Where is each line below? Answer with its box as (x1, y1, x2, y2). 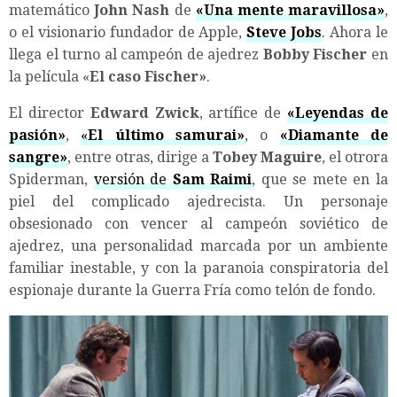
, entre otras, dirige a (67, 148, 213, 166)
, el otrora (322, 148, 388, 166)
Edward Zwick (90, 104, 199, 121)
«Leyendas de (287, 104, 389, 121)
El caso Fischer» (90, 67, 206, 85)
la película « (9, 67, 90, 85)
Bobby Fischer (262, 45, 368, 63)
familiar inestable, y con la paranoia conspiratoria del (9, 259, 388, 276)
